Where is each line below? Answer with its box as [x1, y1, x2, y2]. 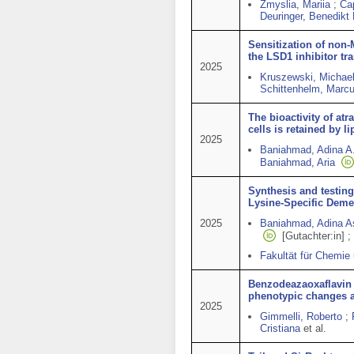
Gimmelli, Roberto [260, 311, 342, 322]
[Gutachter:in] [282, 230, 345, 242]
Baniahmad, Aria [260, 156, 335, 168]
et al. [303, 322, 326, 334]
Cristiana [260, 322, 300, 334]
